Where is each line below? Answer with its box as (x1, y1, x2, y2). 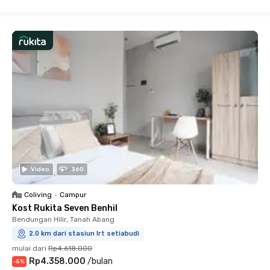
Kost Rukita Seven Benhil (12, 202, 118, 213)
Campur (60, 190, 87, 199)
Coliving (24, 190, 52, 199)
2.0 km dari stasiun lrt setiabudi (29, 229, 139, 237)
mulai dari (12, 243, 46, 253)
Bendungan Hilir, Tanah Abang (12, 215, 115, 224)
